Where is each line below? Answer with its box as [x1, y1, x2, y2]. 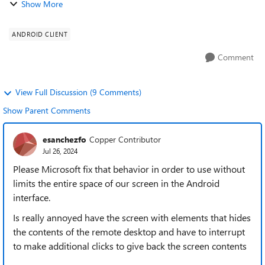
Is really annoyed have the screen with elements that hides [13, 211, 251, 224]
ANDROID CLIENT [12, 30, 67, 38]
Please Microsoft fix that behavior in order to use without [13, 163, 245, 175]
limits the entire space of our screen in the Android [13, 177, 219, 189]
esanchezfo [43, 133, 86, 145]
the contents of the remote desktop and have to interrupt [13, 225, 245, 238]
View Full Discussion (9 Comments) [15, 86, 141, 98]
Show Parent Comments [3, 105, 91, 116]
